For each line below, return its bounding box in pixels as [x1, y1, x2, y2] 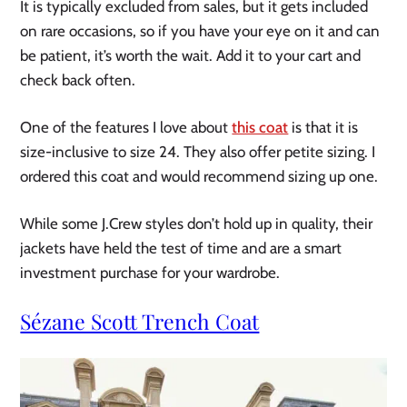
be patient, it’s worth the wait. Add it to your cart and [20, 45, 362, 65]
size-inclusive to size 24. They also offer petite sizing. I [20, 142, 376, 161]
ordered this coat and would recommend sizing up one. [20, 166, 379, 185]
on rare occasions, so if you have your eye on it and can [20, 21, 381, 40]
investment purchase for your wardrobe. [20, 263, 281, 282]
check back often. [20, 70, 136, 89]
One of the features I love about [20, 117, 233, 136]
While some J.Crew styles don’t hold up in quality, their [20, 213, 373, 233]
